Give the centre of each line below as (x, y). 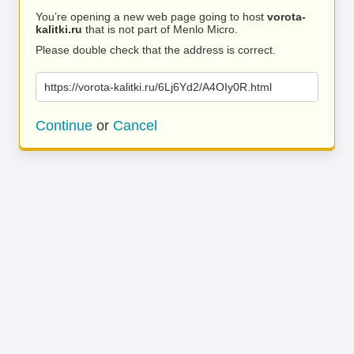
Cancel (135, 126)
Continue (64, 126)
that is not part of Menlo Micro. (160, 29)
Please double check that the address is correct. (156, 50)
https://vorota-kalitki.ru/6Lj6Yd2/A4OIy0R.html (158, 87)
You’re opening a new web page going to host (151, 17)
